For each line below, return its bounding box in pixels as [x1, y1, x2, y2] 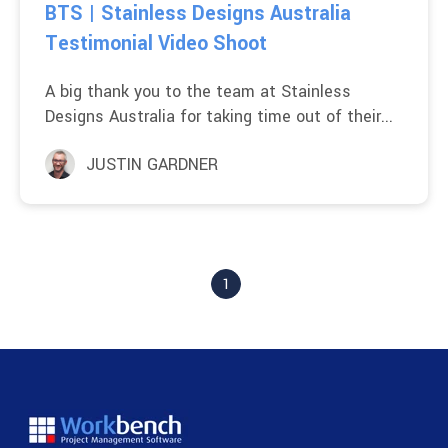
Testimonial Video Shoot [45, 30, 267, 58]
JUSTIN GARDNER [86, 152, 218, 176]
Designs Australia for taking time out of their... [45, 105, 393, 128]
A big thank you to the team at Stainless [45, 80, 351, 103]
